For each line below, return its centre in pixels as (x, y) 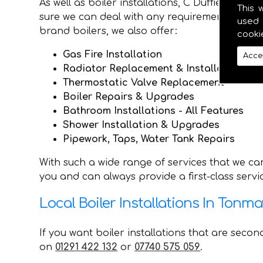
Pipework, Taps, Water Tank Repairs (149, 139)
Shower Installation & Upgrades (141, 125)
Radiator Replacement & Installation (153, 68)
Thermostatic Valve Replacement (144, 82)
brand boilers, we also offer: (109, 31)
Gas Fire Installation (113, 54)
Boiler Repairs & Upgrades (129, 97)
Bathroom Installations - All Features (154, 111)
